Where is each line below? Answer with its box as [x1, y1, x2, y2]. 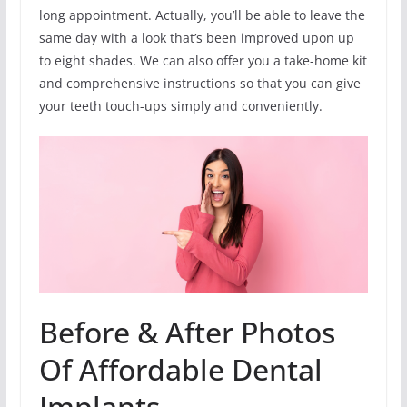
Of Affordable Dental [38, 350, 323, 390]
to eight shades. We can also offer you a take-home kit [38, 51, 367, 69]
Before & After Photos [38, 313, 335, 352]
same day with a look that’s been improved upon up [38, 28, 354, 46]
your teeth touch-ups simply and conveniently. [38, 96, 323, 114]
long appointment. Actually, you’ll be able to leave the [38, 5, 365, 24]
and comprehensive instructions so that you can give [38, 74, 361, 92]
